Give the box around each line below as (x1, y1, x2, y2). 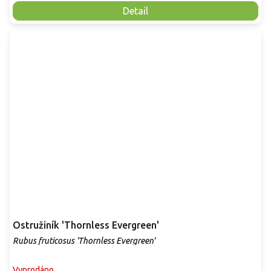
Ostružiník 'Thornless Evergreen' (13, 220, 159, 231)
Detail (123, 5, 148, 16)
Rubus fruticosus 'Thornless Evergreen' (13, 236, 155, 246)
